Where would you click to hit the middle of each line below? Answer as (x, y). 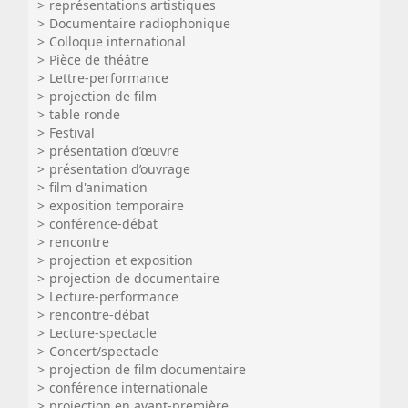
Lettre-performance (109, 78)
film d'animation (98, 187)
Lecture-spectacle (103, 333)
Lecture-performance (114, 296)
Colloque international (117, 41)
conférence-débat (103, 224)
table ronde (85, 114)
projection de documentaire (134, 278)
